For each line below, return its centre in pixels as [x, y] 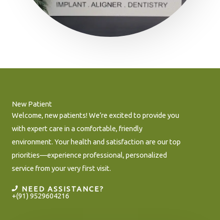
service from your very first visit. [61, 168]
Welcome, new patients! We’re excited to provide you [96, 115]
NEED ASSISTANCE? [63, 189]
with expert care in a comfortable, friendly [77, 128]
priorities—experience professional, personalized [89, 155]
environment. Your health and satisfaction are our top [96, 142]
